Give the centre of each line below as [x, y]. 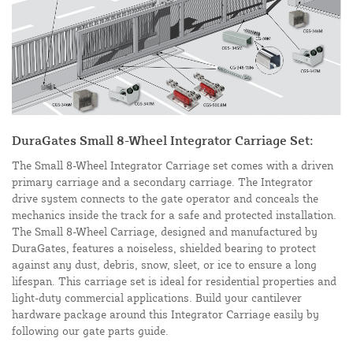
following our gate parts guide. [90, 330]
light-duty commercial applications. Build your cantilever [157, 297]
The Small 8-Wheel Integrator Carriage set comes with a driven [173, 165]
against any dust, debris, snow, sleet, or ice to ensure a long [164, 264]
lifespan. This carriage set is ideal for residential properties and [174, 281]
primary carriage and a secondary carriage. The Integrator [162, 181]
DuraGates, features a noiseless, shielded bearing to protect [164, 247]
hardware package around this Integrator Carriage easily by [165, 314]
